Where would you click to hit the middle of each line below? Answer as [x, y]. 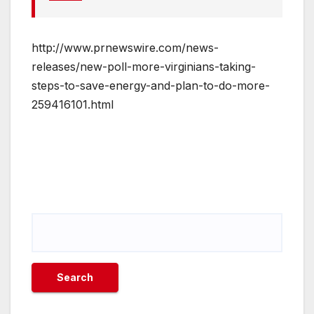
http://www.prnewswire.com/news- [125, 48]
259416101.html [73, 105]
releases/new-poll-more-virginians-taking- [144, 67]
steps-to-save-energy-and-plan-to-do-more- [151, 86]
